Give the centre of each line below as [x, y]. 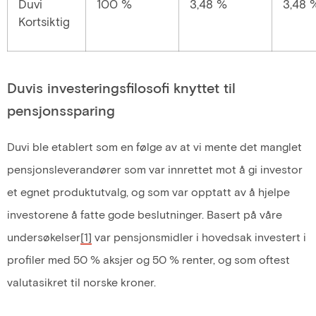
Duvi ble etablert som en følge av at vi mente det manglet [154, 146]
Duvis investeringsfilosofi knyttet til [121, 87]
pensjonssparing [61, 110]
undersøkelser [44, 236]
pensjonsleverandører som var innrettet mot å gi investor [155, 169]
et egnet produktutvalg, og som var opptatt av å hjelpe [148, 191]
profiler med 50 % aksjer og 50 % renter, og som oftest [148, 259]
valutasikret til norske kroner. [81, 281]
